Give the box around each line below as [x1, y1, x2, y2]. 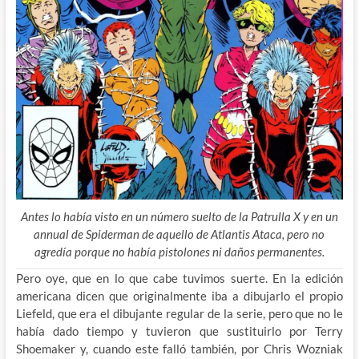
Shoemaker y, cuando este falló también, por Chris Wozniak [15, 341, 344, 357]
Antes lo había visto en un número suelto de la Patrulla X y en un [20, 209, 338, 224]
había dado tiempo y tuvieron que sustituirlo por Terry [15, 324, 344, 339]
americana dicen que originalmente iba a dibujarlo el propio [15, 288, 344, 304]
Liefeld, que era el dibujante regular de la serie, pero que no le [15, 306, 344, 321]
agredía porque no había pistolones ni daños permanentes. [34, 244, 325, 260]
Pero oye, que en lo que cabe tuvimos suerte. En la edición [15, 271, 344, 286]
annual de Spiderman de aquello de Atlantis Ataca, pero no [34, 227, 325, 242]
